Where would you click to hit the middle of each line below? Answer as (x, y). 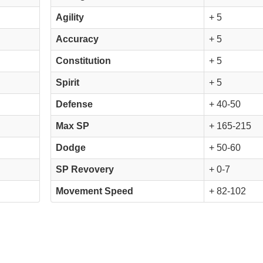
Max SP (73, 126)
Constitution (84, 60)
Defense (75, 104)
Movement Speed (95, 191)
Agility (70, 17)
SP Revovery (85, 169)
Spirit (68, 82)
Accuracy (77, 39)
